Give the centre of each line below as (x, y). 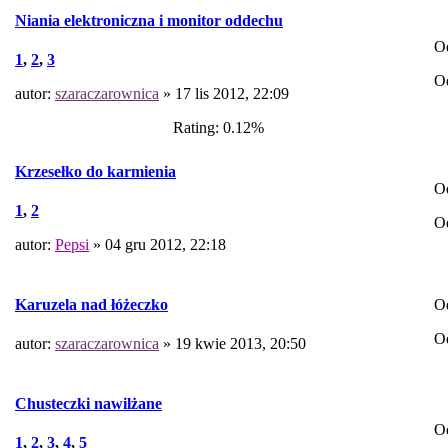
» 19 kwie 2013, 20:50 (232, 344)
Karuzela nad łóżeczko (91, 304)
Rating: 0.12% (214, 128)
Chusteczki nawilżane (88, 403)
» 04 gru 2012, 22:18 (157, 245)
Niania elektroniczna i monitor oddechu (149, 20)
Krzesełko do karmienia (95, 171)
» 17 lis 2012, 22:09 (224, 94)
